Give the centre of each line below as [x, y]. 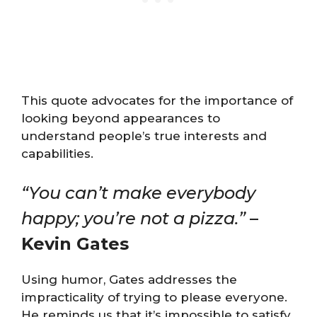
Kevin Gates [75, 244]
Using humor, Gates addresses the [129, 279]
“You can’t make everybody [138, 193]
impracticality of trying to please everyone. [154, 297]
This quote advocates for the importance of [157, 100]
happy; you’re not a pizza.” [133, 218]
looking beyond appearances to [121, 118]
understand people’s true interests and [144, 136]
